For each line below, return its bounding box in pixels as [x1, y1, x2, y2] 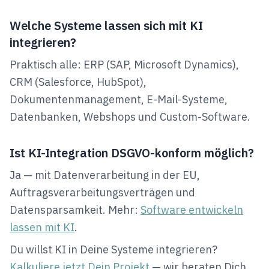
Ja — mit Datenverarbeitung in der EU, [10, 168, 200, 182]
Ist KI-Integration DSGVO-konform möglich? [10, 145, 254, 161]
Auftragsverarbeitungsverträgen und [10, 186, 195, 199]
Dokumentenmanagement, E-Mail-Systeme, [10, 92, 228, 106]
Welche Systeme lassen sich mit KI [10, 17, 203, 34]
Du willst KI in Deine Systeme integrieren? [10, 243, 217, 256]
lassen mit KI [10, 220, 74, 234]
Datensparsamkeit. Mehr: [10, 203, 138, 217]
